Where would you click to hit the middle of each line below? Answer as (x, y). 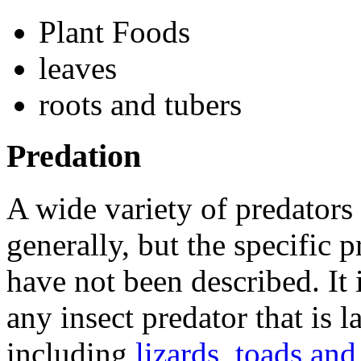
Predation (74, 156)
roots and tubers (140, 104)
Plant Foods (114, 31)
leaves (78, 68)
